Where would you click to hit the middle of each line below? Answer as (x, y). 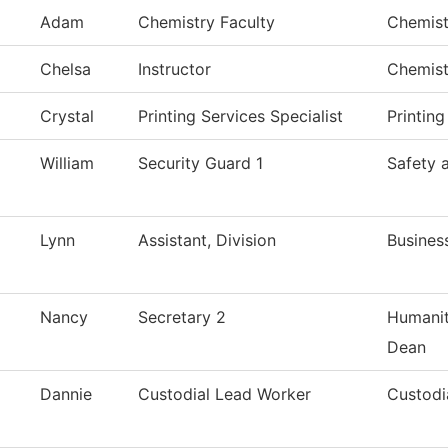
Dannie (66, 394)
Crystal (67, 116)
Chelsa (65, 69)
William (67, 163)
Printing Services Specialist (240, 116)
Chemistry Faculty (206, 22)
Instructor (174, 69)
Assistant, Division (207, 240)
